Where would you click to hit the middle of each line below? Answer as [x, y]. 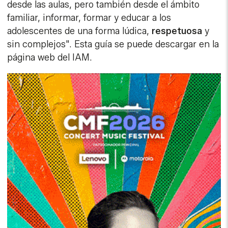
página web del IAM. [50, 58]
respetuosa [178, 31]
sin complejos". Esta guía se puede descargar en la [113, 45]
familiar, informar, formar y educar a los [89, 18]
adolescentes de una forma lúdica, [80, 31]
